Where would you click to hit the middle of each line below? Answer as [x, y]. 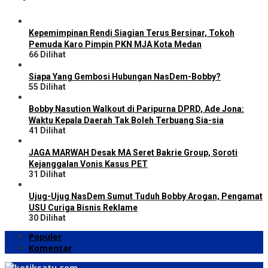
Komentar [50, 248]
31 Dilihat [47, 174]
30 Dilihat [47, 218]
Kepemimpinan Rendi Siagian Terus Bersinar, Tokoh [132, 33]
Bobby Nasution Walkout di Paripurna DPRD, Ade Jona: [136, 109]
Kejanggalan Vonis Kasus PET [88, 164]
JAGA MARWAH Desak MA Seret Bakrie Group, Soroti [133, 153]
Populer [45, 237]
